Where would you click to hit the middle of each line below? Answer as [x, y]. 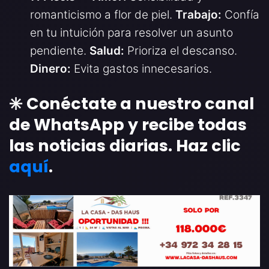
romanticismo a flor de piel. [103, 14]
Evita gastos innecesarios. [141, 68]
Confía [240, 14]
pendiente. [60, 50]
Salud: [107, 50]
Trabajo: [198, 14]
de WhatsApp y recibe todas [128, 124]
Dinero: [50, 68]
